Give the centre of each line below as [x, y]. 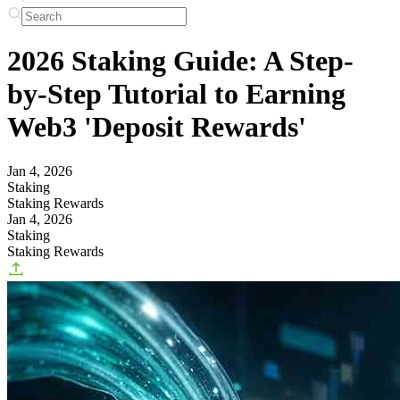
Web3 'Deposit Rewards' [157, 127]
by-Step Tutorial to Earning [176, 94]
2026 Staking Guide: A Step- [180, 61]
